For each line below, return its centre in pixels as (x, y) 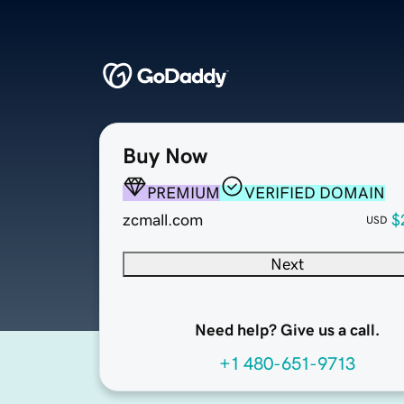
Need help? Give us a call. (287, 331)
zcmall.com (163, 220)
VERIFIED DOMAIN (315, 193)
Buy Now (165, 156)
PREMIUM (184, 193)
